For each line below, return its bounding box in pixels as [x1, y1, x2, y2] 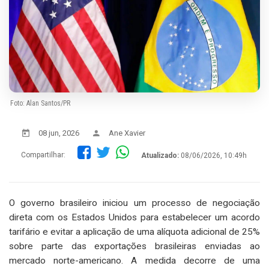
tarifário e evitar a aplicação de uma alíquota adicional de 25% [9, 226, 260, 237]
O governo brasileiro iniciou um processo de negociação [9, 197, 260, 208]
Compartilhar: [21, 151, 65, 160]
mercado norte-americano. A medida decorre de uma [9, 255, 260, 266]
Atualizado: [141, 151, 179, 160]
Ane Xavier [109, 128, 145, 138]
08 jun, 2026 [38, 128, 79, 138]
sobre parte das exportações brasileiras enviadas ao [9, 240, 260, 252]
